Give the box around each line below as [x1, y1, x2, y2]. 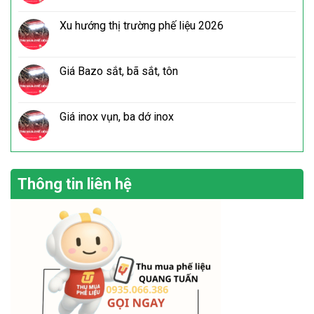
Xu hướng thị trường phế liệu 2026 [60, 19, 224, 33]
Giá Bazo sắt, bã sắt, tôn [60, 64, 178, 78]
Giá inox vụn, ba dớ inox [60, 110, 174, 124]
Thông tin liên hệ [18, 175, 132, 193]
